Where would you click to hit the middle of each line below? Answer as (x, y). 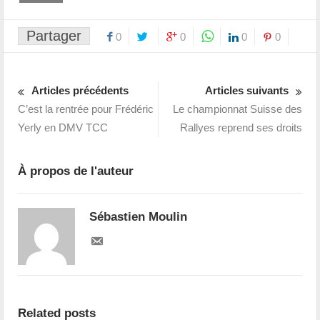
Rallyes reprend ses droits (241, 127)
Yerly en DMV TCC (63, 127)
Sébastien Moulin (139, 216)
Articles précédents (80, 90)
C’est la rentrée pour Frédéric (86, 109)
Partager (54, 35)
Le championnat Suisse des (237, 109)
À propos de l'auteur (76, 171)
